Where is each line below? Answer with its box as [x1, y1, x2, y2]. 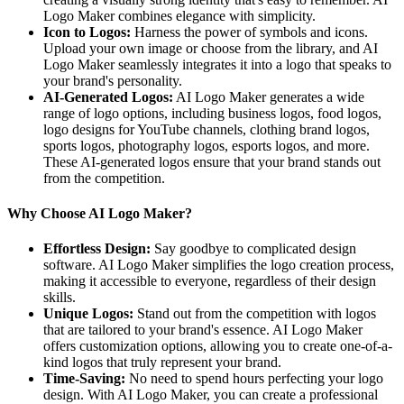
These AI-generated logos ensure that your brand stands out [43, 153, 381, 170]
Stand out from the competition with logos [133, 306, 376, 322]
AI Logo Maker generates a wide [173, 88, 364, 105]
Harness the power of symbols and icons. [131, 23, 368, 40]
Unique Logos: [43, 306, 133, 322]
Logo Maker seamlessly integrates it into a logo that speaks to [43, 56, 391, 72]
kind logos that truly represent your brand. [43, 354, 281, 371]
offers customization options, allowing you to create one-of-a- [43, 338, 392, 354]
